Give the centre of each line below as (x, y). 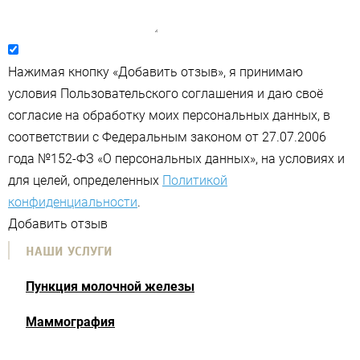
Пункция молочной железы (110, 287)
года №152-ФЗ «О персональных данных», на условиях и (176, 159)
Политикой (195, 181)
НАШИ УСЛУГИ (69, 252)
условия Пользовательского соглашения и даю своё (166, 94)
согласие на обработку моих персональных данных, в (169, 116)
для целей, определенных (85, 181)
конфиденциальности (73, 202)
